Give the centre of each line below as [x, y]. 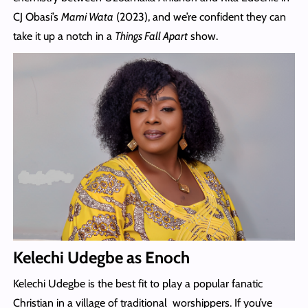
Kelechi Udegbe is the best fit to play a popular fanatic [137, 283]
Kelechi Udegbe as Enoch [101, 257]
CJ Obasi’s [37, 16]
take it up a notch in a [64, 36]
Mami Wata [87, 16]
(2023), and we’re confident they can [199, 16]
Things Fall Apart [151, 36]
